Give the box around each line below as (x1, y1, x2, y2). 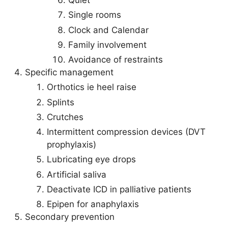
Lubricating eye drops (46, 154, 136, 165)
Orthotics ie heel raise (46, 82, 136, 93)
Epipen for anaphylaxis (46, 199, 139, 209)
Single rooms (68, 10, 121, 20)
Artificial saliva (46, 169, 106, 180)
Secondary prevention (25, 212, 115, 222)
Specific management (25, 67, 113, 77)
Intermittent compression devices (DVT (46, 127, 206, 137)
